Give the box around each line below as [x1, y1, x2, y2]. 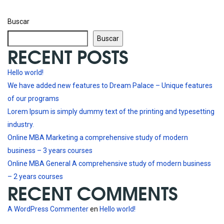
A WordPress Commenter [7, 205, 88, 213]
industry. [7, 120, 34, 129]
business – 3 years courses [7, 146, 92, 155]
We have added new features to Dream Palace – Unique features [7, 81, 212, 90]
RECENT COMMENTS [7, 178, 178, 207]
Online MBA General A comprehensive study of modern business [7, 159, 211, 168]
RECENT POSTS [7, 42, 128, 70]
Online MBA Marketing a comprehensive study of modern [7, 133, 188, 142]
